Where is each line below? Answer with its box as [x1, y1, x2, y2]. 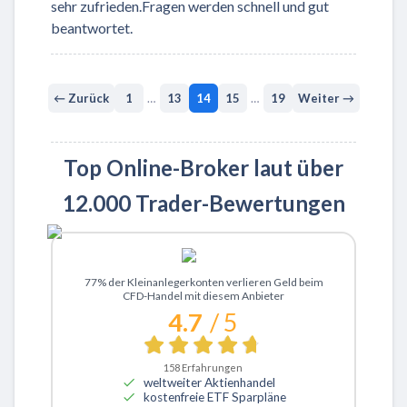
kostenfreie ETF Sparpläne [143, 389, 286, 404]
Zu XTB [181, 271, 229, 289]
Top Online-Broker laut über [64, 154, 343, 182]
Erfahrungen [180, 362, 243, 374]
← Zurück [53, 90, 109, 105]
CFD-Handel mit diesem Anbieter [123, 289, 284, 303]
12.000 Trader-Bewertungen [62, 190, 345, 217]
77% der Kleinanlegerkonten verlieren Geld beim [84, 275, 323, 290]
